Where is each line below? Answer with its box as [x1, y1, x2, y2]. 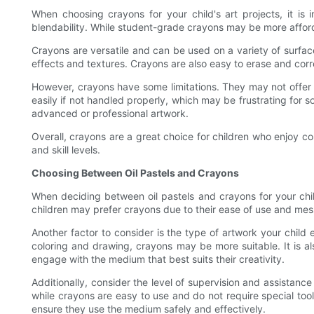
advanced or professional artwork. [32, 107, 189, 120]
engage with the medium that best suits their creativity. [32, 253, 285, 266]
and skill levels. [32, 144, 100, 156]
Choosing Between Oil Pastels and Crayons [32, 167, 239, 179]
